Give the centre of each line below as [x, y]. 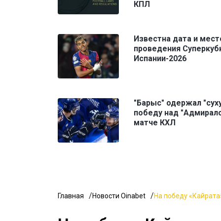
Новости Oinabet [119, 196]
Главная [71, 196]
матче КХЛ [155, 122]
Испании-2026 [160, 58]
